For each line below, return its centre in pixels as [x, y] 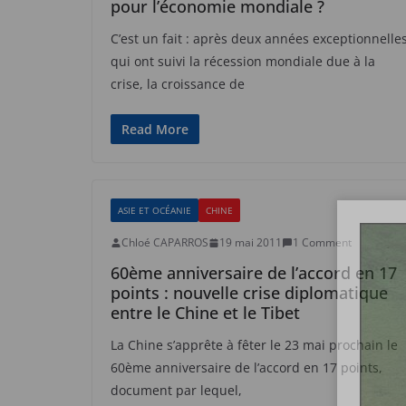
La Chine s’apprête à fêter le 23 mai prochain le [254, 345]
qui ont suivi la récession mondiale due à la [243, 61]
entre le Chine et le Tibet [205, 313]
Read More [155, 129]
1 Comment [322, 242]
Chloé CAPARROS [165, 242]
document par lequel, [176, 390]
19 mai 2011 [251, 242]
